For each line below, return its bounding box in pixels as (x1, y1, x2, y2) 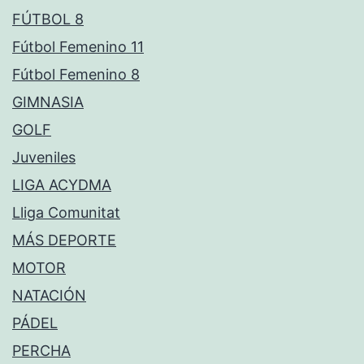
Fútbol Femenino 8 (12, 66, 140, 84)
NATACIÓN (12, 287, 86, 305)
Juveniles (12, 149, 76, 167)
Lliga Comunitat (12, 204, 120, 222)
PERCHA (12, 342, 71, 360)
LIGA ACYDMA (12, 176, 111, 194)
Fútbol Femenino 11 (12, 38, 144, 56)
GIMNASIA (12, 93, 84, 111)
